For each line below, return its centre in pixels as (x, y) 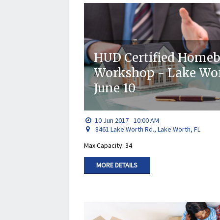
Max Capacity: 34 (108, 145)
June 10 (115, 88)
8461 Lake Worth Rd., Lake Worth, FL (148, 129)
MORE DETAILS (117, 165)
